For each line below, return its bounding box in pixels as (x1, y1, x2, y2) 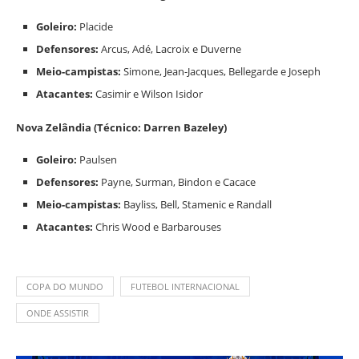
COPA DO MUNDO (26, 280, 103, 293)
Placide (77, 19, 113, 34)
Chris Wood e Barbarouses (93, 220, 221, 235)
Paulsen (77, 152, 117, 167)
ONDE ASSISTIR (26, 307, 89, 320)
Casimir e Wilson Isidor (93, 87, 203, 102)
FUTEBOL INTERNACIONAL (131, 280, 240, 293)
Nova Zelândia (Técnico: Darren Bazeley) (16, 120, 227, 135)
